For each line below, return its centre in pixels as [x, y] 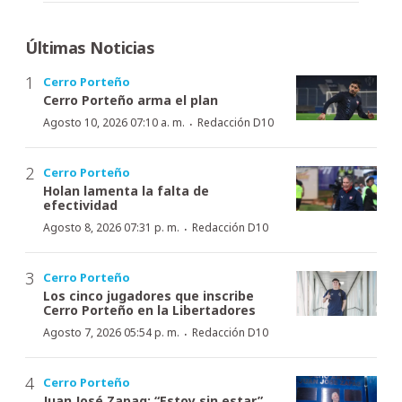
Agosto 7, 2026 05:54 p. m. [111, 332]
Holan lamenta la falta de [126, 190]
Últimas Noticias [90, 47]
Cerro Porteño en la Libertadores [149, 310]
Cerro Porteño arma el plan [131, 100]
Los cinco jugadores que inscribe [149, 295]
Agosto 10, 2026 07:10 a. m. [114, 122]
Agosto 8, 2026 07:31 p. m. [111, 227]
